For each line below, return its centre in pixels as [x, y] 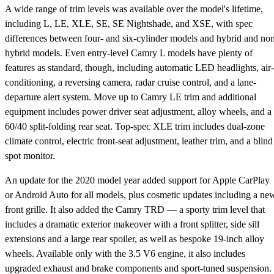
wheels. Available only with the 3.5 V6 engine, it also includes [125, 254]
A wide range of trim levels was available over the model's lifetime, [134, 9]
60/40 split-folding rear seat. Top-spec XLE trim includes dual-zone [135, 127]
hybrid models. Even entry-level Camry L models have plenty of [129, 53]
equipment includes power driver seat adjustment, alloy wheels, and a [138, 112]
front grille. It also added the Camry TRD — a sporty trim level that [135, 210]
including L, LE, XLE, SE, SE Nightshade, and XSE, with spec [129, 24]
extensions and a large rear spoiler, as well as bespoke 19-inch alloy [135, 239]
